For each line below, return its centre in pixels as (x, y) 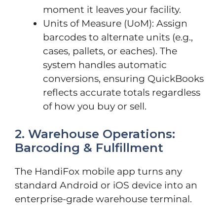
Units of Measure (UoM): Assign (115, 23)
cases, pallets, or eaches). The (110, 51)
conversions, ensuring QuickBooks (123, 78)
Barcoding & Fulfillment (89, 148)
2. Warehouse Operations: (95, 134)
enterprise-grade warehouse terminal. (103, 199)
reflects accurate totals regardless (122, 92)
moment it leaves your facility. (112, 9)
